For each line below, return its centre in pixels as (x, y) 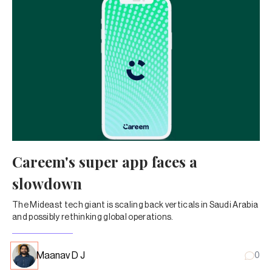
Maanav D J (61, 255)
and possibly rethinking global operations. (93, 217)
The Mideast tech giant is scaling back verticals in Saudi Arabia (135, 205)
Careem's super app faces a (105, 161)
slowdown (47, 183)
